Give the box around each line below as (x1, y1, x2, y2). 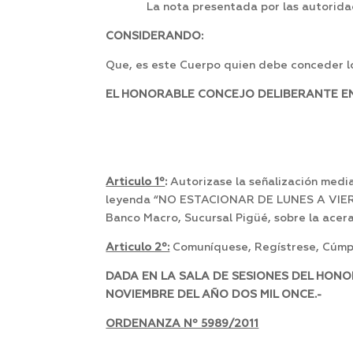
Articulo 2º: (106, 242, 170, 254)
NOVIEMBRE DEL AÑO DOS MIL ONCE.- (106, 289, 322, 301)
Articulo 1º (106, 176, 165, 188)
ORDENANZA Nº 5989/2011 (106, 318, 259, 330)
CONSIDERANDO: (106, 31, 204, 43)
